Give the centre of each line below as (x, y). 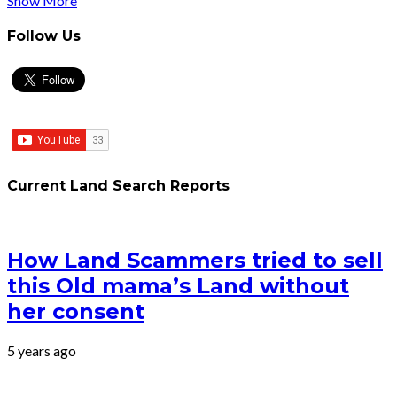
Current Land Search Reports (118, 185)
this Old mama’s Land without (178, 285)
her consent (76, 311)
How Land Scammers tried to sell (195, 260)
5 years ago (42, 350)
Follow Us (44, 36)
